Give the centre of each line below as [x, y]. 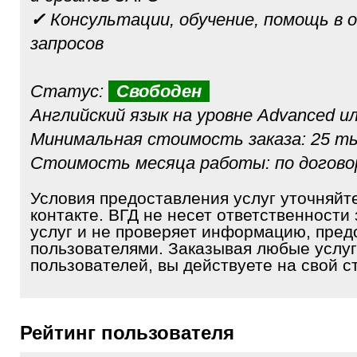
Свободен [159, 91]
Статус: [69, 91]
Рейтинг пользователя [133, 333]
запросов [67, 43]
